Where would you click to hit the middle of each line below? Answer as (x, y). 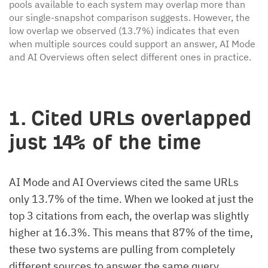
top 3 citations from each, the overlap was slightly (129, 216)
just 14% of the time (105, 142)
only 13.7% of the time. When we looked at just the (131, 199)
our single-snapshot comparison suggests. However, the (130, 18)
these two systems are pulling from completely (122, 249)
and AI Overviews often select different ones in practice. (130, 57)
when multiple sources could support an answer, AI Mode (132, 44)
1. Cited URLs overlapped (130, 118)
